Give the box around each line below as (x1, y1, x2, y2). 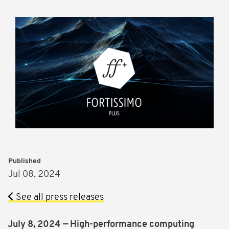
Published (8, 157, 41, 166)
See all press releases (14, 193, 104, 203)
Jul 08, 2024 (8, 170, 60, 180)
